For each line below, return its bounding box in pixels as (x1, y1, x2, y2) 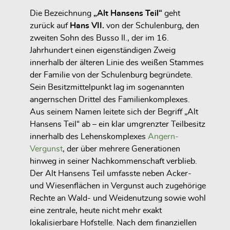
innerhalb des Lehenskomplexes (30, 132, 148, 141)
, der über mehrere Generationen (63, 145, 180, 154)
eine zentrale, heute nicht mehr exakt (30, 206, 162, 215)
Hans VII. (70, 22, 106, 30)
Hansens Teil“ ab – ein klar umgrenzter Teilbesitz (30, 120, 205, 129)
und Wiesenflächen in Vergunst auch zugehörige (30, 182, 206, 190)
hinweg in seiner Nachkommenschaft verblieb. (30, 157, 197, 166)
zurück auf (30, 22, 70, 30)
